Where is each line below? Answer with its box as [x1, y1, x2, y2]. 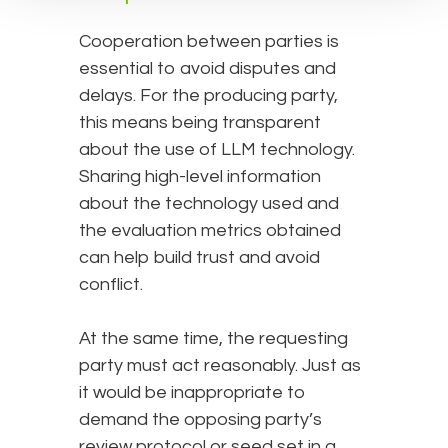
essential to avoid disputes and [79, 59, 336, 79]
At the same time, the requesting [79, 329, 348, 349]
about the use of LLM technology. [79, 140, 355, 160]
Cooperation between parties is [79, 32, 339, 52]
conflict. [79, 275, 143, 295]
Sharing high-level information [79, 167, 321, 187]
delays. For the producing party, [79, 86, 338, 106]
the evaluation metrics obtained [79, 221, 341, 241]
